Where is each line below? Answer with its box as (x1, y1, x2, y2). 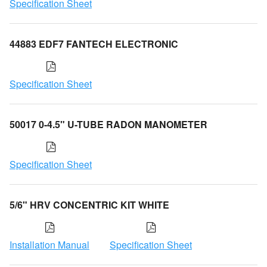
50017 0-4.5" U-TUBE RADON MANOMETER (10, 117, 207, 131)
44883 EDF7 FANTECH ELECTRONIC (10, 36, 178, 51)
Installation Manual (10, 237, 89, 252)
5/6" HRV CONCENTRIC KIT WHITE (10, 197, 169, 212)
